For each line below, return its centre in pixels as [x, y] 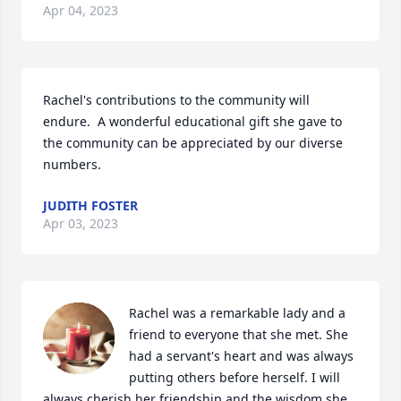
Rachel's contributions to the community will [176, 100]
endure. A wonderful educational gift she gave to [192, 122]
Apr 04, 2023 [81, 11]
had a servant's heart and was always [241, 356]
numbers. [72, 165]
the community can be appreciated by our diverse [193, 143]
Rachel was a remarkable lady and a [237, 313]
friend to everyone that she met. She [239, 335]
